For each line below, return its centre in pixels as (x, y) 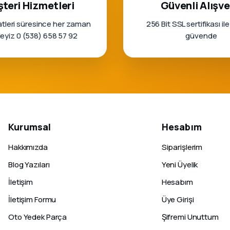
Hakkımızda (28, 147)
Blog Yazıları (29, 165)
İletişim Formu (32, 199)
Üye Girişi (178, 199)
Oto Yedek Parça (38, 217)
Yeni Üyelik (180, 165)
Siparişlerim (182, 147)
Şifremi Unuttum (190, 217)
